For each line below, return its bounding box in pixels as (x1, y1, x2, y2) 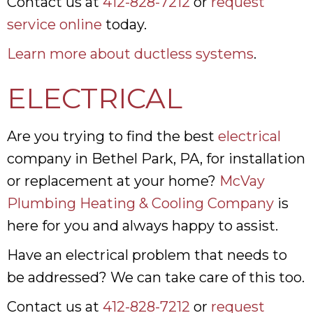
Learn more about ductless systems (7, 45, 254, 62)
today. (102, 15, 147, 33)
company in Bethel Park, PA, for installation (7, 150, 305, 167)
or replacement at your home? (7, 172, 219, 189)
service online (7, 15, 102, 33)
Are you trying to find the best (7, 127, 218, 145)
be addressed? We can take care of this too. (7, 268, 305, 286)
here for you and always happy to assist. (7, 217, 278, 234)
